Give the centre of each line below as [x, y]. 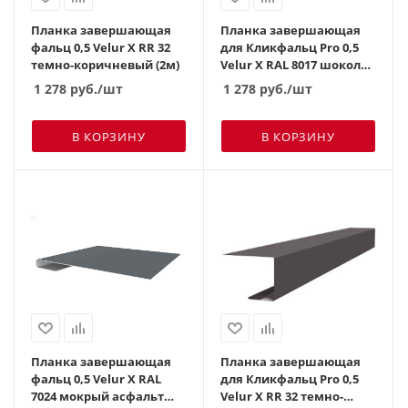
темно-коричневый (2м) [105, 64]
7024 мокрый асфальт [97, 396]
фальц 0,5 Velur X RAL [96, 378]
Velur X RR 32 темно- [282, 396]
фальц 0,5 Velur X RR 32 [101, 47]
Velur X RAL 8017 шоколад [298, 64]
